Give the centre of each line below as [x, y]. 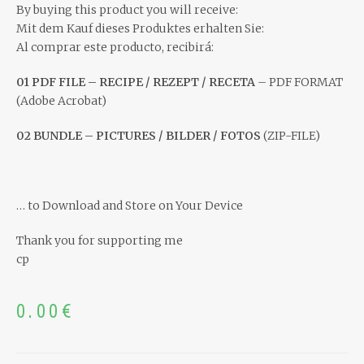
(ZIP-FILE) [290, 136]
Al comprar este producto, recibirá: [115, 48]
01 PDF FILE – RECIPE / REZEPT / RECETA [136, 82]
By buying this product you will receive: [127, 10]
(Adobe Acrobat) [61, 101]
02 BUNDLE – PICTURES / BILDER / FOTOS [139, 136]
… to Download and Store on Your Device [130, 206]
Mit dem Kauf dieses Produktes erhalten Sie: [140, 29]
